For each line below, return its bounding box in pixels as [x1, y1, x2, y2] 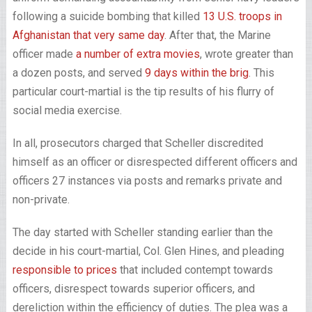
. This [248, 66, 274, 79]
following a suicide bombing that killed [12, 10, 203, 23]
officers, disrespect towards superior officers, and [12, 282, 255, 295]
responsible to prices [12, 263, 117, 276]
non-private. [12, 193, 70, 206]
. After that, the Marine [164, 29, 271, 42]
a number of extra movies [75, 47, 200, 61]
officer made [12, 47, 76, 61]
